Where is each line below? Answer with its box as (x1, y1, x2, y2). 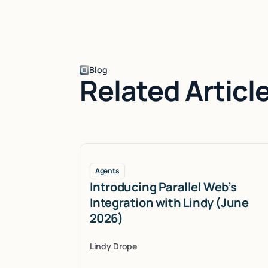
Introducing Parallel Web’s (89, 178, 237, 195)
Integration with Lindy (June (89, 194, 249, 211)
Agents (95, 165, 120, 176)
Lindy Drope (89, 240, 138, 252)
